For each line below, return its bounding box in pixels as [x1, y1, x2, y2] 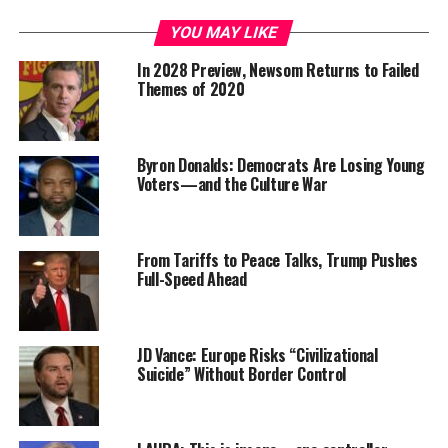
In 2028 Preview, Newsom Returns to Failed [136, 57, 419, 82]
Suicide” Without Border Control [136, 361, 346, 386]
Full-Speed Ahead [136, 266, 247, 291]
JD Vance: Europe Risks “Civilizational [136, 342, 378, 367]
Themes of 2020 [136, 76, 245, 101]
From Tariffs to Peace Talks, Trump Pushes [136, 247, 418, 272]
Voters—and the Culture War [136, 171, 328, 196]
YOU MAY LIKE [168, 22, 281, 42]
